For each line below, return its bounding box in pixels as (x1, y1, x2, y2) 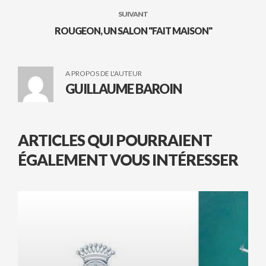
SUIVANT (118, 9, 148, 18)
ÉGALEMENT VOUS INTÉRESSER (18, 150, 238, 169)
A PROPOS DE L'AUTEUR (65, 68, 142, 78)
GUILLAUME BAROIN (65, 80, 182, 97)
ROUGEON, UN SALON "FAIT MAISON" (54, 24, 212, 36)
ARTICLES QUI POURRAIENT (18, 130, 212, 150)
